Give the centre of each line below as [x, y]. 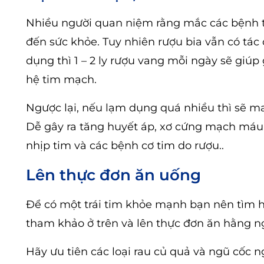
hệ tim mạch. [61, 79]
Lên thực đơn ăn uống [113, 175]
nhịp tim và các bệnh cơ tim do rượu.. [125, 145]
